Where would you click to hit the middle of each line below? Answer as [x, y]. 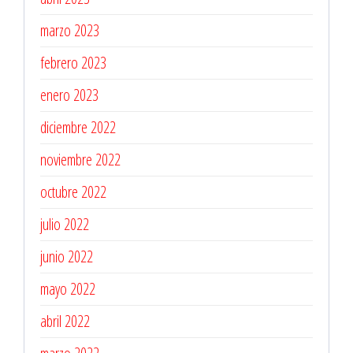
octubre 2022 [73, 191]
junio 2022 [67, 256]
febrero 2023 [73, 62]
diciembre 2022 [78, 127]
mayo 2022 [68, 288]
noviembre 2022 [80, 159]
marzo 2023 [70, 30]
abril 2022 [65, 321]
